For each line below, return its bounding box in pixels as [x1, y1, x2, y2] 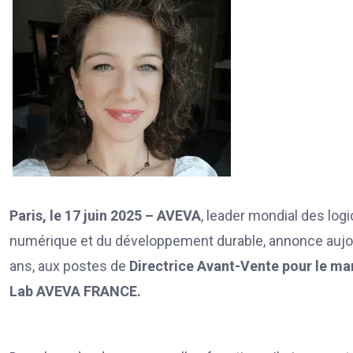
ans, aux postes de [9, 257, 129, 274]
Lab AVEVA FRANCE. [9, 282, 141, 299]
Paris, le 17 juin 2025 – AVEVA [9, 206, 201, 224]
